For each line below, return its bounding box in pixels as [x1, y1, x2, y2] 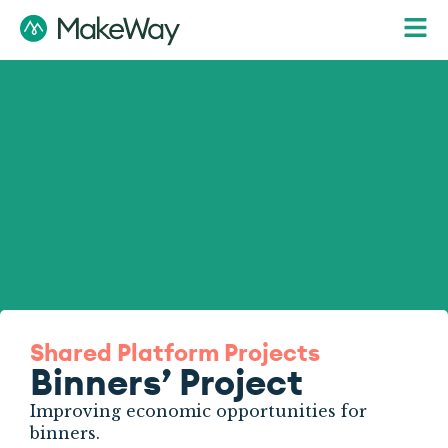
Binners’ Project [30, 359, 303, 405]
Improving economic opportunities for [30, 401, 367, 421]
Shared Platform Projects [30, 337, 320, 367]
